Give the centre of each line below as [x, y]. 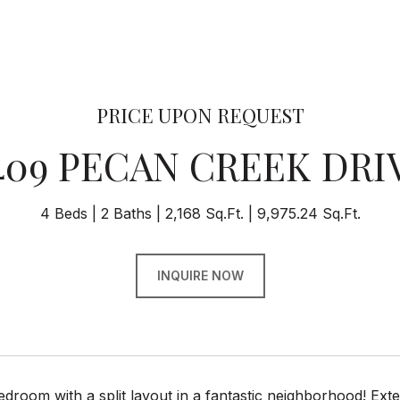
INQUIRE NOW [200, 275]
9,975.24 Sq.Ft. [308, 213]
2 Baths [126, 213]
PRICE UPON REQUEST [200, 115]
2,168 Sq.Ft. [204, 213]
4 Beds [63, 213]
